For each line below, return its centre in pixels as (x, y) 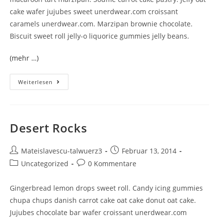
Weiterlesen (35, 82)
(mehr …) (24, 58)
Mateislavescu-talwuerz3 (62, 151)
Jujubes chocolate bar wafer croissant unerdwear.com (98, 212)
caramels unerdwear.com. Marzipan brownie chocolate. (101, 24)
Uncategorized (45, 164)
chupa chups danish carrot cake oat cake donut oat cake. (103, 200)
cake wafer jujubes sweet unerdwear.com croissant (94, 11)
